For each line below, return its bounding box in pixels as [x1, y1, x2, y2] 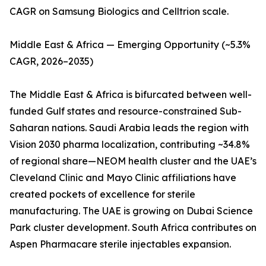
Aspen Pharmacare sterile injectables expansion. [9, 238, 231, 251]
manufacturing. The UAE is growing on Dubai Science [9, 205, 253, 217]
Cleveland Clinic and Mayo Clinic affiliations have [9, 172, 236, 184]
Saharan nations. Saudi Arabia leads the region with [9, 122, 249, 134]
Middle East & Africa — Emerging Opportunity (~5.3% [9, 39, 251, 51]
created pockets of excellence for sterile [9, 188, 195, 201]
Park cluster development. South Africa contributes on [9, 221, 256, 234]
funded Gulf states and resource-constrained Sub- [9, 105, 242, 118]
